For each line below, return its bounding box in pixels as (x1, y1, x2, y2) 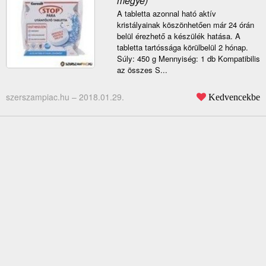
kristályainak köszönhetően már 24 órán (116, 19, 254, 31)
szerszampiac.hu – (6, 91, 79, 103)
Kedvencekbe (208, 92, 260, 102)
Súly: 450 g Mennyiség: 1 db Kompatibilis (116, 53, 260, 65)
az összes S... (116, 64, 167, 76)
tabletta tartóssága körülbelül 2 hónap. (116, 42, 248, 53)
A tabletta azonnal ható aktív (116, 8, 216, 20)
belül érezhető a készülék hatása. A (116, 30, 240, 42)
